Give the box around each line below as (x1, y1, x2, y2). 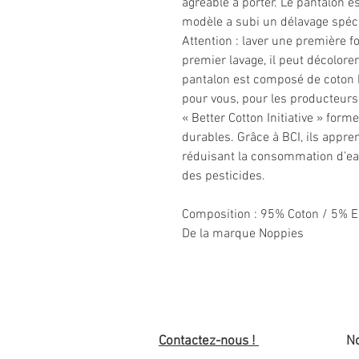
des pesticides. (182, 168, 265, 185)
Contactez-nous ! (159, 333, 259, 350)
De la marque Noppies (182, 226, 304, 243)
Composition (182, 207, 254, 224)
